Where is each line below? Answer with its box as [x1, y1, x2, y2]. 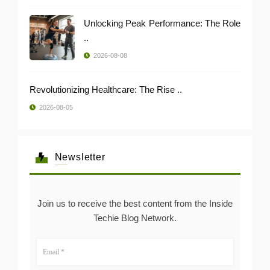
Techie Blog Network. [93, 212, 177, 223]
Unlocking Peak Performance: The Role [84, 17, 240, 28]
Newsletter [54, 151, 105, 162]
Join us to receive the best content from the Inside [37, 198, 233, 209]
